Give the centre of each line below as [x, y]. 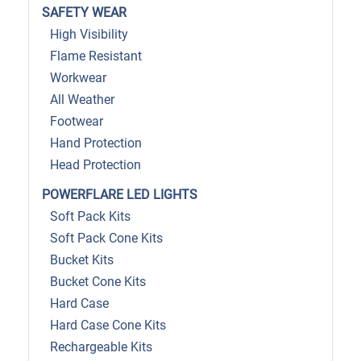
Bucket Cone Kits [98, 282]
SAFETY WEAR [84, 13]
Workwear [78, 78]
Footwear [77, 122]
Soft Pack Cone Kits [106, 239]
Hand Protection [96, 143]
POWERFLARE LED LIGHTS [120, 195]
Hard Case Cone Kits [108, 326]
